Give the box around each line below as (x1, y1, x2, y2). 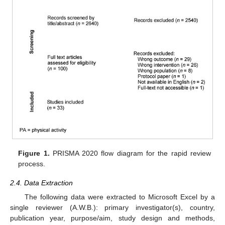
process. (18, 159, 46, 168)
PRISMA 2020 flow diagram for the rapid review (49, 149, 211, 157)
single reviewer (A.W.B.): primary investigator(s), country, (10, 203, 215, 211)
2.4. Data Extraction (10, 178, 73, 187)
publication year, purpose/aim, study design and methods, (10, 213, 215, 222)
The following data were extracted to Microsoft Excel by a (24, 192, 215, 201)
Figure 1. (18, 149, 50, 157)
